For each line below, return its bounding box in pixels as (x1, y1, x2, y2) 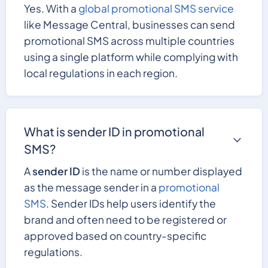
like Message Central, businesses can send (23, 17, 235, 31)
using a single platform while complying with (23, 50, 238, 63)
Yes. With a (23, 1, 78, 15)
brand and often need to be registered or (23, 213, 227, 227)
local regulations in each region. (23, 66, 178, 80)
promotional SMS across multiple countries (23, 33, 234, 47)
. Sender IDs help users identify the (45, 197, 216, 211)
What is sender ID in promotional (23, 124, 205, 139)
